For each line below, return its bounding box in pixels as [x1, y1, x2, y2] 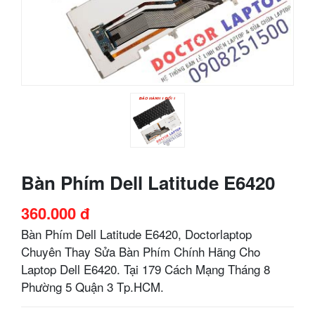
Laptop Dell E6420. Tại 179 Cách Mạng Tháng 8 [21, 259, 270, 278]
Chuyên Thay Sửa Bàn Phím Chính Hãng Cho [21, 242, 260, 260]
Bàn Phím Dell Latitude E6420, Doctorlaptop [21, 224, 252, 243]
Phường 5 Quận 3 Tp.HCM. [21, 277, 164, 295]
